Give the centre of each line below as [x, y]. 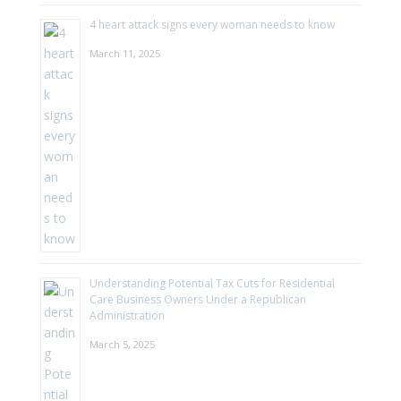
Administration [127, 315]
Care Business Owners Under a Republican [197, 299]
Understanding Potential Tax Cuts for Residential [212, 283]
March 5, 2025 [122, 344]
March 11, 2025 [124, 53]
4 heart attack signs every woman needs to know [212, 24]
